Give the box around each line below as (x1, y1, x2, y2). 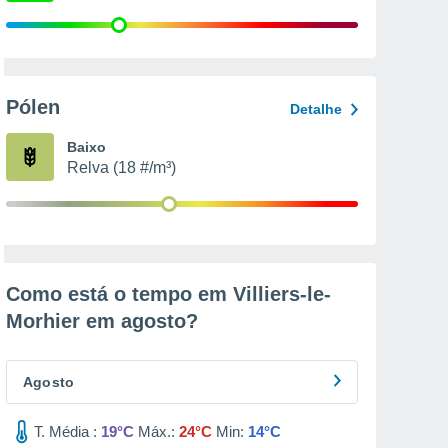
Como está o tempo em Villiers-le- (6, 283, 331, 305)
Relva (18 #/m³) (67, 159, 176, 176)
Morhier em (6, 310, 121, 332)
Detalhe (290, 101, 342, 117)
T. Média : (34, 423, 97, 440)
